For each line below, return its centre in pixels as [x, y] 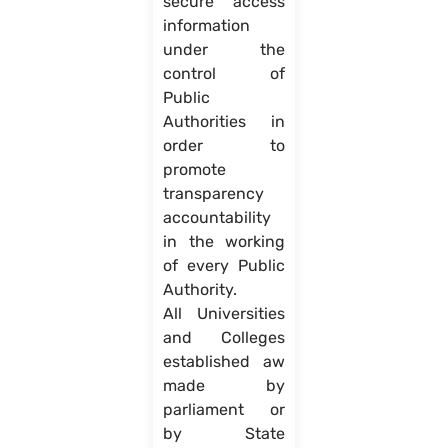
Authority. [199, 290]
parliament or [224, 410]
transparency [213, 194]
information [206, 26]
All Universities [224, 314]
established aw [224, 362]
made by [224, 386]
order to [224, 146]
